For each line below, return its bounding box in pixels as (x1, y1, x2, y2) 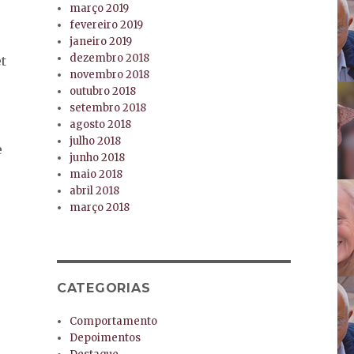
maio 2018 (70, 168, 123, 182)
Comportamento (70, 314, 158, 329)
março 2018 (70, 201, 130, 215)
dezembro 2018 (70, 51, 150, 66)
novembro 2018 (70, 68, 150, 82)
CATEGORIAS (56, 281, 151, 296)
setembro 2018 (70, 101, 147, 115)
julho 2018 (70, 134, 122, 149)
